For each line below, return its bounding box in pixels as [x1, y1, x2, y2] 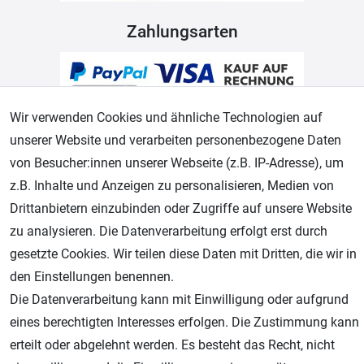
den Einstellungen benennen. [10, 269, 174, 284]
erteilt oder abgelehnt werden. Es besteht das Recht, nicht [10, 337, 335, 353]
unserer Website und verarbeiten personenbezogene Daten [10, 132, 341, 148]
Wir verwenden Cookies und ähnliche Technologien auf [10, 110, 323, 125]
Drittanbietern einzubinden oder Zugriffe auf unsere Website [10, 201, 352, 216]
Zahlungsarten [126, 22, 238, 42]
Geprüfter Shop [124, 196, 240, 216]
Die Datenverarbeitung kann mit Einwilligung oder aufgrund [10, 292, 349, 307]
